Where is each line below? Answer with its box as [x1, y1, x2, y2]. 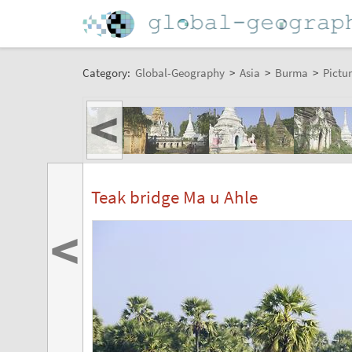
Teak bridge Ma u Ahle [90, 185, 258, 209]
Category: [82, 64, 133, 80]
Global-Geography [134, 64, 225, 80]
